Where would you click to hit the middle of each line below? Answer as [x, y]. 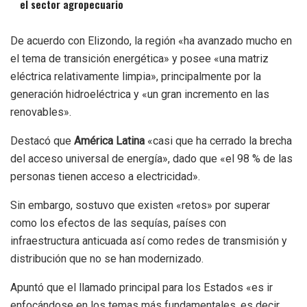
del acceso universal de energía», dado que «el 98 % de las [151, 159]
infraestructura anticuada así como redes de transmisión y [149, 241]
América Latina [109, 141]
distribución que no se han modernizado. [107, 259]
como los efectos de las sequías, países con [118, 223]
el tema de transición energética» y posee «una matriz [139, 59]
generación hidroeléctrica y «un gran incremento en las [140, 95]
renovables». [41, 112]
